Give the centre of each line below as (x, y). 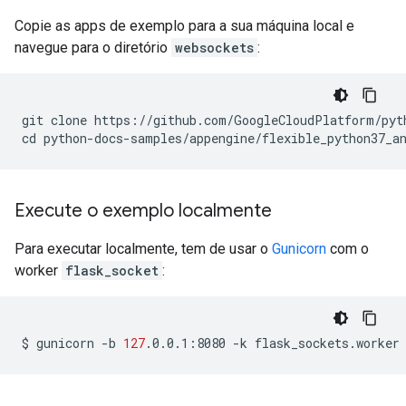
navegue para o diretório (93, 48)
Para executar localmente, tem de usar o (143, 249)
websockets (214, 48)
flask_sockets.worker (327, 343)
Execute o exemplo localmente (143, 211)
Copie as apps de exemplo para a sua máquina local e (184, 26)
